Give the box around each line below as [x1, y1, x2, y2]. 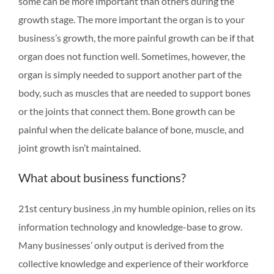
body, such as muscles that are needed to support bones [18, 86, 251, 98]
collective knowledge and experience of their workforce [18, 257, 248, 269]
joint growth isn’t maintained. [18, 141, 141, 154]
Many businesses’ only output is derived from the [18, 239, 224, 251]
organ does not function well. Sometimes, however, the [18, 50, 245, 62]
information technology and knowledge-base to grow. [18, 220, 242, 232]
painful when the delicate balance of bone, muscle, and [18, 123, 244, 135]
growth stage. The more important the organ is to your [18, 13, 245, 25]
